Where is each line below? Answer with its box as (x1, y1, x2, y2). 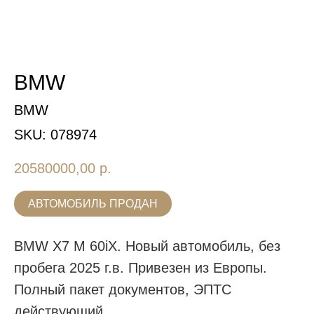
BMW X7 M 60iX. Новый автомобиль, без (14, 238, 280, 254)
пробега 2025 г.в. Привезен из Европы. (14, 260, 267, 276)
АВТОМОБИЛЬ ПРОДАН (28, 198, 158, 210)
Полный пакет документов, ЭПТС (14, 282, 231, 298)
